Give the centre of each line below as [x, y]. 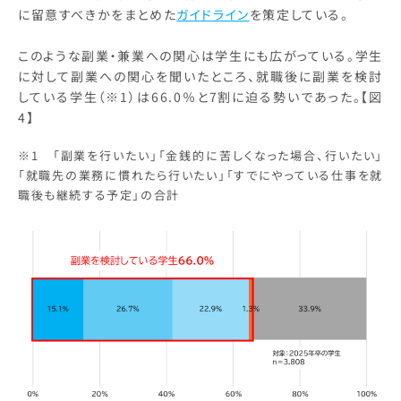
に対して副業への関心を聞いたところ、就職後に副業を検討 [200, 77]
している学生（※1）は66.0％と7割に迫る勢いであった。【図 [200, 97]
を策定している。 [299, 15]
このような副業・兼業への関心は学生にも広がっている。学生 [200, 56]
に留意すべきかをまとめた [98, 15]
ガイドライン [213, 15]
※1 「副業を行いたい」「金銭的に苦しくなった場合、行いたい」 [200, 156]
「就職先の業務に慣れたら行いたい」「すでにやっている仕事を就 [200, 175]
